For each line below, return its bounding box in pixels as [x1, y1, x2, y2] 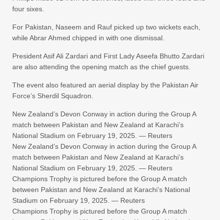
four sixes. [12, 5, 44, 13]
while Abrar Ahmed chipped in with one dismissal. [12, 34, 165, 42]
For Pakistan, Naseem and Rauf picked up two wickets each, [12, 23, 200, 31]
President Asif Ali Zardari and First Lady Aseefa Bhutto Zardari [12, 52, 204, 60]
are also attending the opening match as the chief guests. [12, 63, 191, 71]
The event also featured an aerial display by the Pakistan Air [12, 81, 198, 89]
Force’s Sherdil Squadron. [12, 92, 93, 100]
